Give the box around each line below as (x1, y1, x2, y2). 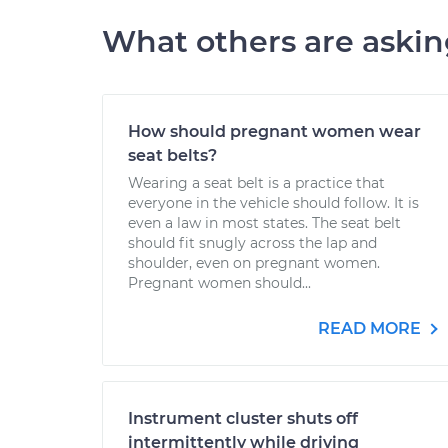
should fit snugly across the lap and (128, 234, 377, 252)
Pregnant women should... (128, 274, 311, 292)
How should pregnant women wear (128, 122, 421, 141)
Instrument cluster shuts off (128, 409, 358, 428)
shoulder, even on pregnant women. (128, 254, 380, 272)
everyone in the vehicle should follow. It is (128, 194, 419, 212)
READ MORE (318, 319, 425, 338)
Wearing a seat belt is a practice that (128, 174, 385, 192)
